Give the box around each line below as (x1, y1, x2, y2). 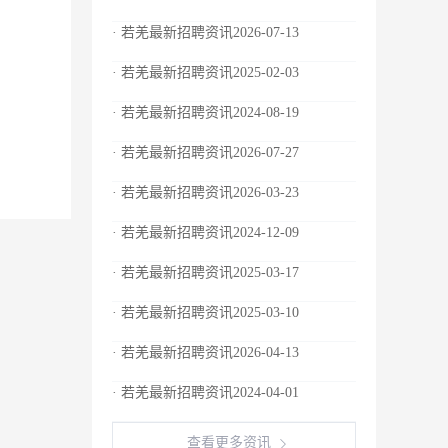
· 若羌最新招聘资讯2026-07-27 (112, 145, 299, 160)
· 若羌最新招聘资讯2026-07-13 (112, 25, 299, 40)
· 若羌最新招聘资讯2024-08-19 (112, 105, 299, 120)
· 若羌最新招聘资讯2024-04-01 (112, 385, 299, 400)
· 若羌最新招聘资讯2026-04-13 (112, 345, 299, 360)
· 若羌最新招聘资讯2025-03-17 (112, 265, 299, 280)
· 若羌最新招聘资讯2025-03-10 (112, 305, 299, 320)
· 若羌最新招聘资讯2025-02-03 (112, 65, 299, 80)
